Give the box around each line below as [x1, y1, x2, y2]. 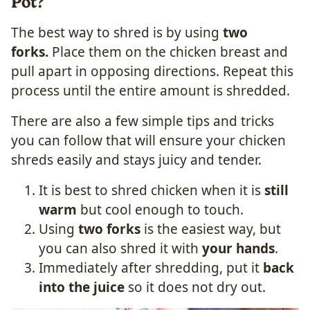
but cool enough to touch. [77, 200, 244, 219]
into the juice [39, 277, 125, 296]
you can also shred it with [39, 239, 202, 257]
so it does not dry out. [125, 277, 266, 296]
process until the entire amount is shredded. [11, 81, 290, 100]
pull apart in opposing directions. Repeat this [11, 62, 293, 80]
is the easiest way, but [140, 219, 281, 238]
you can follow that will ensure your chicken [11, 131, 286, 149]
